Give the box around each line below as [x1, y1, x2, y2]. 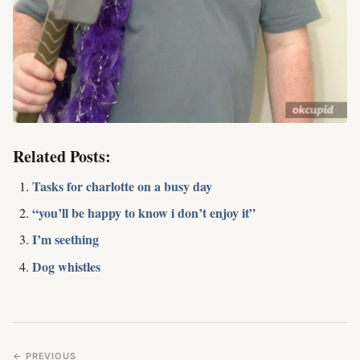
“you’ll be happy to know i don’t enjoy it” [32, 202, 256, 222]
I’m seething [32, 230, 99, 249]
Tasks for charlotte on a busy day [32, 176, 212, 195]
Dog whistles [32, 256, 100, 276]
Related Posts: [13, 144, 111, 168]
